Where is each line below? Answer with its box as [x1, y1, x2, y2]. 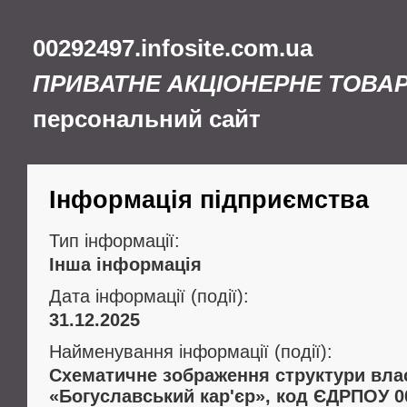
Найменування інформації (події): [49, 342, 333, 362]
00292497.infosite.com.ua [33, 35, 313, 62]
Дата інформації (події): [49, 286, 249, 306]
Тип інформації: [49, 231, 180, 251]
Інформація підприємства [49, 186, 369, 213]
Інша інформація [49, 254, 202, 274]
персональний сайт [33, 105, 261, 133]
